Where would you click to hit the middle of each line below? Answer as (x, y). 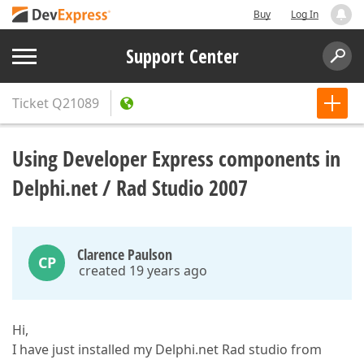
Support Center (182, 56)
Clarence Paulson (125, 254)
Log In (305, 14)
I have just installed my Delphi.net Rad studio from (167, 349)
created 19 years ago (143, 271)
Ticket (30, 103)
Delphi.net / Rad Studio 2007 (130, 188)
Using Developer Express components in (176, 158)
